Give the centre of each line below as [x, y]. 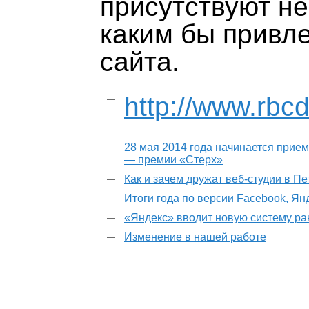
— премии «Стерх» [173, 160]
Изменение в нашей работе [195, 237]
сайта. [140, 62]
